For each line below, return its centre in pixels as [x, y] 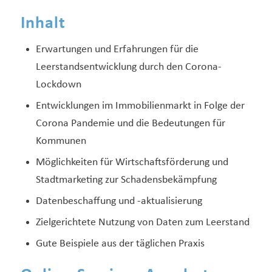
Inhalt [43, 24]
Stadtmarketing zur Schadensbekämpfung [126, 180]
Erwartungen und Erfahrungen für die [117, 50]
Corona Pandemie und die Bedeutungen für [130, 124]
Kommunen [61, 141]
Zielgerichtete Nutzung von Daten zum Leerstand [142, 223]
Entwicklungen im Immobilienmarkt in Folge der [140, 106]
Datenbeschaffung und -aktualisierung [119, 202]
